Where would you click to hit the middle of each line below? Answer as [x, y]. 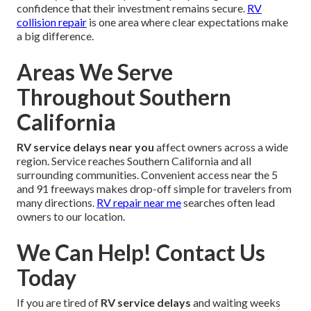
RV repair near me [139, 203]
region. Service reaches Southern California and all [134, 161]
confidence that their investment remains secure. [132, 8]
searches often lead [228, 203]
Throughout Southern [124, 97]
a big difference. [55, 36]
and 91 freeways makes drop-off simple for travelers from [154, 189]
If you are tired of [59, 303]
